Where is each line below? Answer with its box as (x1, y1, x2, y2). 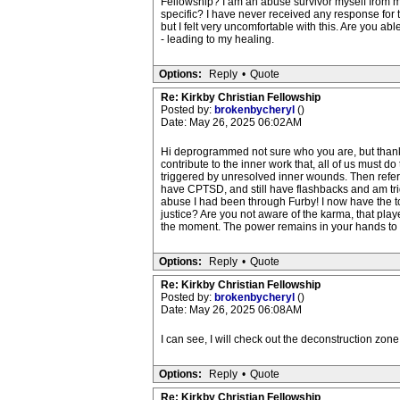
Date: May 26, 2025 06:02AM (160, 116, 302, 129)
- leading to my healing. (160, 33, 274, 46)
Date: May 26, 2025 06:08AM (160, 304, 302, 316)
